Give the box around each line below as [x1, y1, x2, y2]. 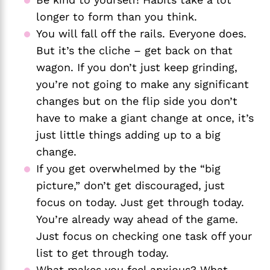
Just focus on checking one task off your [36, 229, 252, 242]
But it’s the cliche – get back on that [36, 43, 233, 57]
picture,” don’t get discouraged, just [36, 178, 225, 192]
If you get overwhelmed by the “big [36, 162, 221, 175]
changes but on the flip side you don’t [36, 94, 237, 107]
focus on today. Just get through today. [36, 195, 244, 209]
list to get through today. [36, 246, 172, 259]
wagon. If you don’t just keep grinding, [36, 60, 237, 74]
